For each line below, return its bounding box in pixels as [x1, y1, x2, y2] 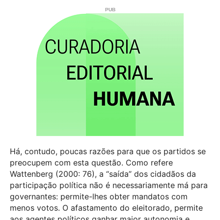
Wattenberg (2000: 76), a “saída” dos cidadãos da [10, 168, 196, 179]
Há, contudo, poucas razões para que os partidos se [10, 146, 206, 156]
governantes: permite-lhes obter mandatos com [10, 191, 188, 201]
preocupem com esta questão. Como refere [10, 157, 173, 167]
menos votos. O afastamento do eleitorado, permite [10, 202, 203, 213]
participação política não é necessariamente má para [10, 180, 208, 190]
